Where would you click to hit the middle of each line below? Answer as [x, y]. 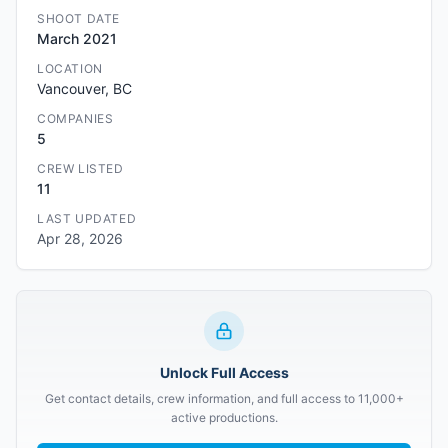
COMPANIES [75, 118]
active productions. [224, 417]
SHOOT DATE [78, 18]
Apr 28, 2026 [80, 238]
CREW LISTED [80, 168]
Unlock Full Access [224, 372]
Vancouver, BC [84, 88]
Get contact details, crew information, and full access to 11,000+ [224, 398]
